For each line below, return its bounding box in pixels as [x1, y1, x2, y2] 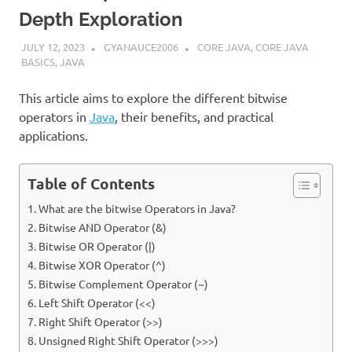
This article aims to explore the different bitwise [19, 89, 288, 105]
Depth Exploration [19, 8, 183, 31]
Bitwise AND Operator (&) [38, 219, 167, 234]
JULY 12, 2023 [20, 39, 85, 53]
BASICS [20, 54, 55, 68]
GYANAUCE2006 [103, 39, 178, 53]
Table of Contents [27, 174, 155, 194]
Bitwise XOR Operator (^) [38, 257, 166, 272]
